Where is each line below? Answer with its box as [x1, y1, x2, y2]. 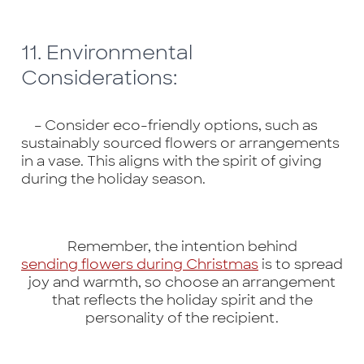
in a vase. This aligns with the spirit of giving [20, 152, 322, 171]
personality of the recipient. [85, 308, 279, 327]
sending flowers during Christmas [21, 254, 258, 273]
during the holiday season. [20, 170, 206, 188]
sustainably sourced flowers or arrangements [20, 134, 340, 153]
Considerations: [20, 65, 177, 91]
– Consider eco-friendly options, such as [20, 116, 318, 135]
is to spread [258, 254, 343, 273]
